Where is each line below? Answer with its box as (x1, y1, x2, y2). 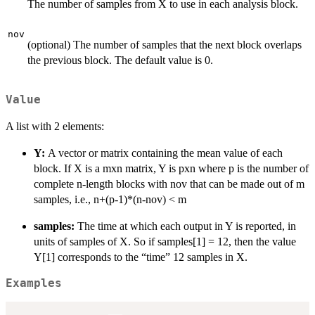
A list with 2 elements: (6, 120, 104, 132)
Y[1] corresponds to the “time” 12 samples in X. (34, 250, 247, 263)
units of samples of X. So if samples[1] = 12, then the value (34, 235, 296, 247)
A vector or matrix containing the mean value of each (48, 146, 283, 159)
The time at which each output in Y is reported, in (77, 219, 296, 232)
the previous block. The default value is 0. (27, 54, 213, 67)
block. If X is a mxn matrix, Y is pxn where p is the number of (34, 162, 309, 174)
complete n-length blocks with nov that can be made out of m (34, 177, 304, 190)
